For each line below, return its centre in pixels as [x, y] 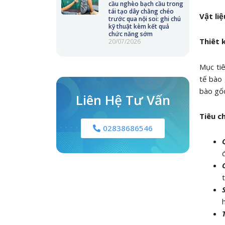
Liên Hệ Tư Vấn [123, 100]
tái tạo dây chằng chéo [141, 11]
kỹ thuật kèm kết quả [139, 26]
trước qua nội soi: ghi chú [144, 19]
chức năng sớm [130, 34]
